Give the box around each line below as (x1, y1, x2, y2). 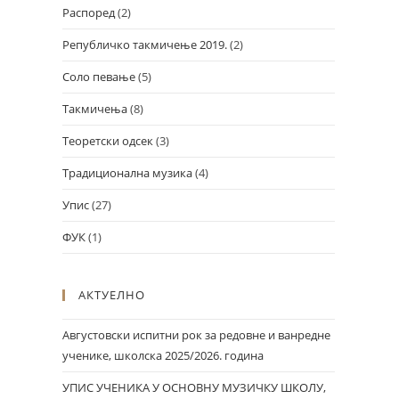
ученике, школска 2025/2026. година (62, 347, 264, 363)
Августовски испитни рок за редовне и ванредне (62, 327, 330, 343)
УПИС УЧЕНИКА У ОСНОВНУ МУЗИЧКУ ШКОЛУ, (62, 379, 326, 395)
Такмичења (62, 101, 127, 117)
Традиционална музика (62, 165, 192, 181)
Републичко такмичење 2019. (62, 37, 227, 53)
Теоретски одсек (62, 133, 153, 149)
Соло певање (62, 69, 135, 85)
